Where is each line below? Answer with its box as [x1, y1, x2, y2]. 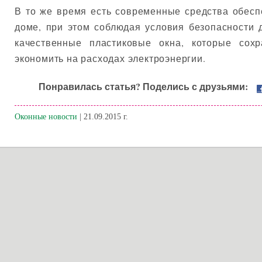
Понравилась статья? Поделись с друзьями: [39, 79, 254, 93]
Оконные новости [15, 111, 77, 121]
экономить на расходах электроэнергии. [15, 52, 206, 65]
